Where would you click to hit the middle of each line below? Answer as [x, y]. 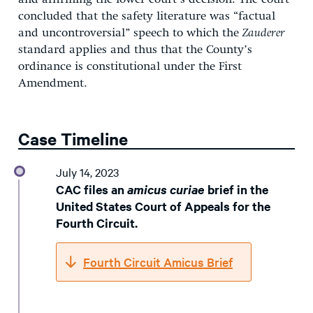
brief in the [238, 190]
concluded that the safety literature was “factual [147, 16]
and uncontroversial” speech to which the [130, 33]
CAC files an [92, 190]
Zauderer [264, 33]
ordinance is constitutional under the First [130, 66]
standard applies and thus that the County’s [135, 50]
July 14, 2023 [87, 172]
